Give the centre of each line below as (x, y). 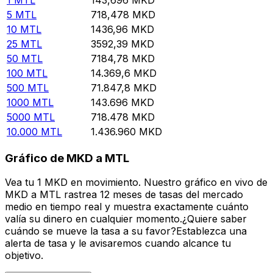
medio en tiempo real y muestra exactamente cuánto (127, 207)
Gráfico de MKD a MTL (67, 158)
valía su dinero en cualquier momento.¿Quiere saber (126, 219)
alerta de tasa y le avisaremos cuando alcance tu (118, 243)
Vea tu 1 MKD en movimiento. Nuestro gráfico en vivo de (136, 183)
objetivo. (24, 256)
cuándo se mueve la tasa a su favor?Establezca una (126, 231)
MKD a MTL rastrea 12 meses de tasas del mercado (124, 195)
